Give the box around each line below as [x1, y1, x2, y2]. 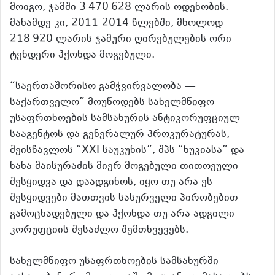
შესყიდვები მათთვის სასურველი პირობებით [10, 190, 238, 207]
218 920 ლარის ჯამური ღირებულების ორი [10, 31, 231, 48]
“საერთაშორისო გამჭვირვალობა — [10, 79, 195, 95]
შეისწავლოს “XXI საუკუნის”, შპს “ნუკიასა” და [10, 142, 244, 159]
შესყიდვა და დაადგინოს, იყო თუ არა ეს [10, 174, 212, 191]
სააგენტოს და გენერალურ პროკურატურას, [10, 126, 230, 143]
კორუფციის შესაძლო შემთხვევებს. [10, 222, 188, 239]
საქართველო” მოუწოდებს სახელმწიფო [10, 95, 214, 111]
